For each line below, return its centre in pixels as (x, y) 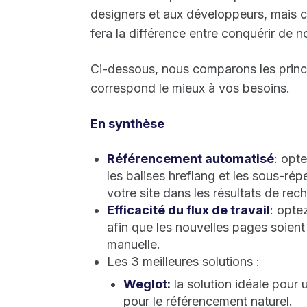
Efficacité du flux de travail (188, 210)
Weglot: (147, 284)
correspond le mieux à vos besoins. (190, 88)
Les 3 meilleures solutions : (183, 261)
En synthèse (127, 123)
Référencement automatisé (191, 158)
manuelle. (134, 244)
